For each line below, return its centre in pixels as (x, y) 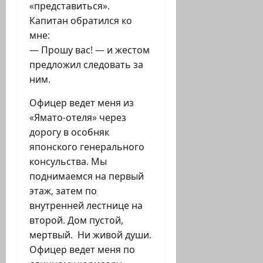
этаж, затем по (63, 191)
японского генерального (87, 147)
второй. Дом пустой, (76, 220)
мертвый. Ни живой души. (90, 235)
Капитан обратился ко (81, 21)
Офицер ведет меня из (82, 103)
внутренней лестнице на (86, 206)
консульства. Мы (68, 162)
